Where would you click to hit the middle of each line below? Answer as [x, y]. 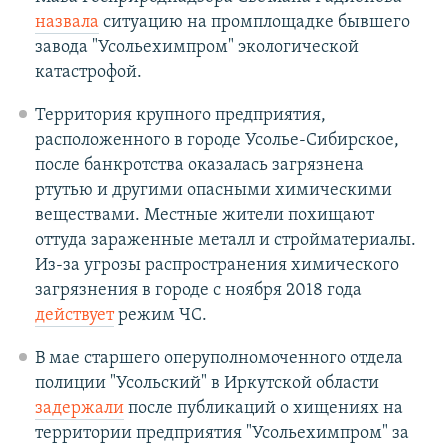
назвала [66, 23]
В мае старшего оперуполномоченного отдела [218, 359]
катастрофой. [88, 73]
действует [74, 316]
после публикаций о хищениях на [263, 409]
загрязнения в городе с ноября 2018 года [198, 291]
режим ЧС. [160, 316]
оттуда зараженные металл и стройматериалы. [225, 241]
